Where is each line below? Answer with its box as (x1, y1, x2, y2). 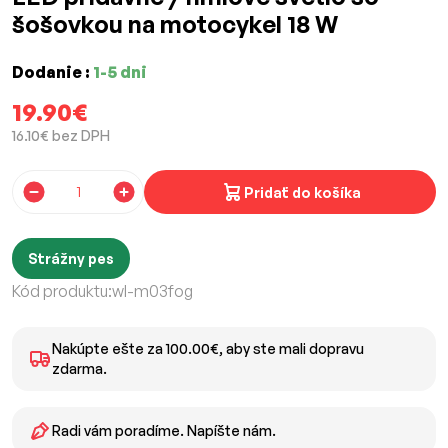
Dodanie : (12, 62, 93, 83)
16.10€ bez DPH (12, 127, 110, 145)
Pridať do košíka (243, 183, 361, 201)
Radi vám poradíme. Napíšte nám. (52, 422, 276, 440)
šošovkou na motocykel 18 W (12, 9, 338, 40)
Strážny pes (28, 250, 114, 268)
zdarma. (51, 360, 107, 378)
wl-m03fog (112, 281, 193, 302)
